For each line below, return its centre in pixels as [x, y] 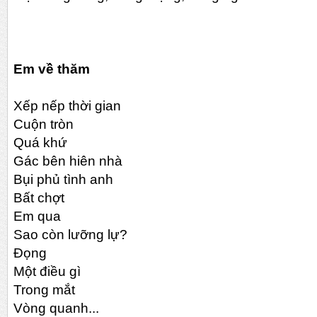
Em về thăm [52, 69]
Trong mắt [44, 290]
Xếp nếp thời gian [67, 106]
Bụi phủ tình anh [63, 180]
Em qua [37, 217]
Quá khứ [40, 143]
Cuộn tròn [44, 125]
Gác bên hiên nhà [68, 161]
